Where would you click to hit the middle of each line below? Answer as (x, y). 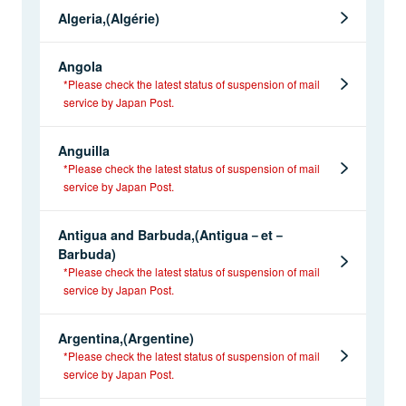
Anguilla (84, 150)
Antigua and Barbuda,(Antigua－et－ (172, 234)
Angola (80, 66)
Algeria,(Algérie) (109, 18)
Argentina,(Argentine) (126, 338)
